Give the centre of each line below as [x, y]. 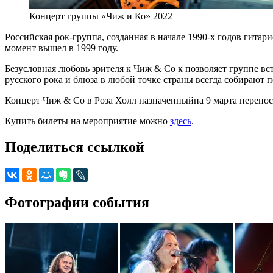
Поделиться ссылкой [75, 147]
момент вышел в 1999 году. [62, 48]
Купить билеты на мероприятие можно [87, 121]
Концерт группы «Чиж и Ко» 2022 [101, 16]
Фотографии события [77, 202]
